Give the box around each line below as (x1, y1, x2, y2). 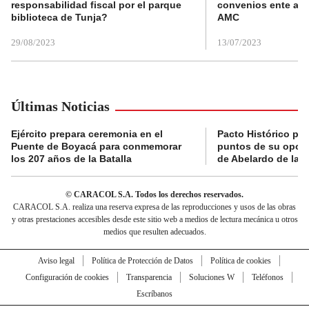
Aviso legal (37, 256, 74, 266)
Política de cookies (210, 256, 271, 266)
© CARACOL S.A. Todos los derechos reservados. (66, 190, 243, 200)
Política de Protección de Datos (91, 256, 193, 266)
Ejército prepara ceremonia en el (11, 128, 163, 140)
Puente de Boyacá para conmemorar (11, 141, 181, 152)
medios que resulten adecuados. (103, 227, 206, 237)
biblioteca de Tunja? (11, 12, 108, 23)
